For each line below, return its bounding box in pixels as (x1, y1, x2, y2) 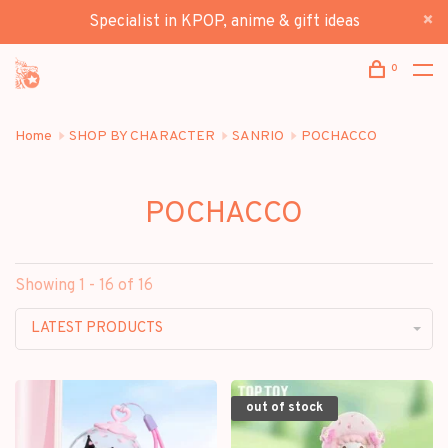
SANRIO (232, 128, 284, 145)
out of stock (246, 400, 323, 416)
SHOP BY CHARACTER (69, 128, 215, 145)
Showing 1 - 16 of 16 (15, 276, 153, 296)
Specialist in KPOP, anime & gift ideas (88, 12, 360, 32)
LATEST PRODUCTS (31, 319, 163, 338)
